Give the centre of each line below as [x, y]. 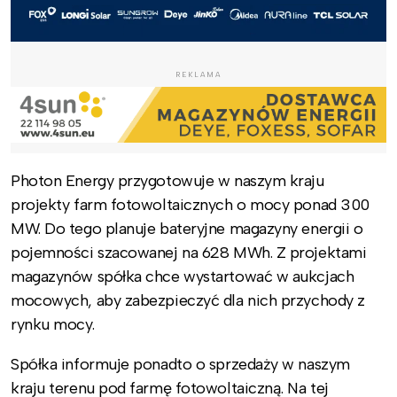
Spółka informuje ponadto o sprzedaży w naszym [180, 365]
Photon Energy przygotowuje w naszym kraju [167, 181]
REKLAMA [198, 75]
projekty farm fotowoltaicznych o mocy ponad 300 [190, 205]
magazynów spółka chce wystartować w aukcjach [183, 277]
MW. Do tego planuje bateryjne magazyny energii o [187, 229]
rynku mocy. [53, 325]
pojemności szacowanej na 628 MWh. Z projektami [189, 253]
